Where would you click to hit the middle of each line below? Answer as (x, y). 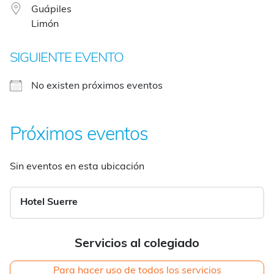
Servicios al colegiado (137, 244)
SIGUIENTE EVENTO (67, 58)
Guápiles (51, 9)
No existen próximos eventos (97, 86)
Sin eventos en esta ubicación (77, 167)
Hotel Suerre (49, 202)
